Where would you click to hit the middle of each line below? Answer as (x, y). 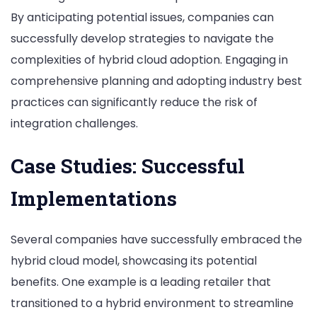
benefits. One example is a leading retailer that (141, 282)
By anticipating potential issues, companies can (142, 18)
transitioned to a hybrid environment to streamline (152, 303)
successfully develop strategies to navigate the (142, 39)
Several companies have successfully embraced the (156, 239)
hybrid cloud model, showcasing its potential (134, 260)
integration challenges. (74, 124)
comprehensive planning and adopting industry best (156, 81)
